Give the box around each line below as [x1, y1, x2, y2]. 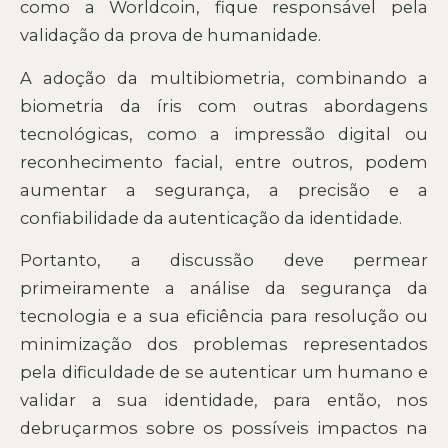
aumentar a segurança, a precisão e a [20, 179, 428, 200]
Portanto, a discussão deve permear [20, 250, 428, 271]
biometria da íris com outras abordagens [20, 95, 428, 116]
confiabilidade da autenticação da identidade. [20, 207, 402, 228]
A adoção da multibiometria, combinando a [20, 67, 428, 88]
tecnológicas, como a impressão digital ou [20, 123, 428, 144]
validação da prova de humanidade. [20, 25, 321, 46]
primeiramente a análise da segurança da [20, 278, 428, 299]
